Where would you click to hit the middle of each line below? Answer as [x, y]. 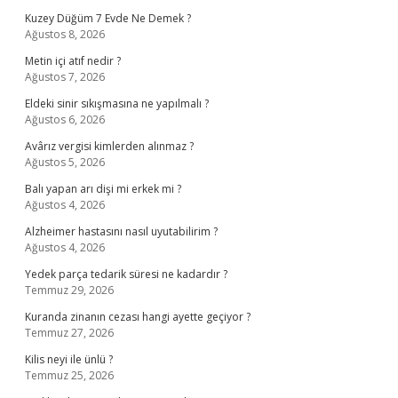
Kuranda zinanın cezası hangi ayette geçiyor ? [138, 317]
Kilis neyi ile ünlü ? [69, 359]
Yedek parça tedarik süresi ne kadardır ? [126, 274]
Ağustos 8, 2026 [65, 34]
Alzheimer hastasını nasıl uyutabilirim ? [121, 231]
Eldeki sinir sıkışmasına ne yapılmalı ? [117, 103]
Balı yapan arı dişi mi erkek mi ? [103, 189]
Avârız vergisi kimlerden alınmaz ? [109, 146]
